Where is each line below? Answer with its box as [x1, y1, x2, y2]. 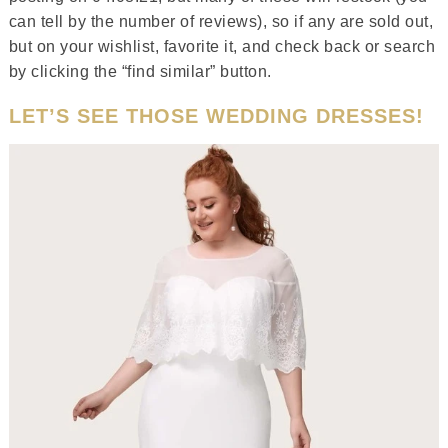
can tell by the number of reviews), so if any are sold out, [8, 13, 434, 30]
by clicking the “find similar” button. [8, 63, 272, 80]
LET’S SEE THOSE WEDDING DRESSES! [8, 105, 424, 127]
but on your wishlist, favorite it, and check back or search [8, 38, 436, 55]
